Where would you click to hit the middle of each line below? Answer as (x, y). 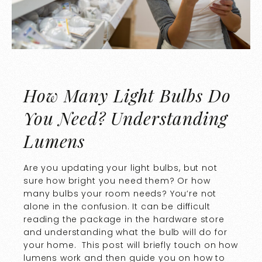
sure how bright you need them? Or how (117, 180)
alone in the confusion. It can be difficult (117, 206)
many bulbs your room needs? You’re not (120, 193)
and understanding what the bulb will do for (125, 232)
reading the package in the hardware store (124, 219)
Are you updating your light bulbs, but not (120, 168)
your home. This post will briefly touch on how (131, 245)
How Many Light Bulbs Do (127, 96)
